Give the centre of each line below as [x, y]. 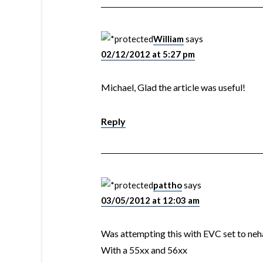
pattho [168, 185]
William [168, 39]
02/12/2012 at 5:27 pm [148, 54]
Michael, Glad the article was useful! [173, 87]
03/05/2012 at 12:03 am [150, 200]
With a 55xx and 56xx [144, 250]
